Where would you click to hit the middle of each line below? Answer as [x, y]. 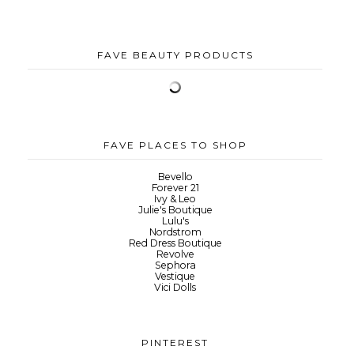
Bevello [175, 177]
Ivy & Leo [175, 199]
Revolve [175, 254]
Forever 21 [175, 188]
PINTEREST [175, 343]
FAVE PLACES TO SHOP [175, 145]
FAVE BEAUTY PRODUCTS [175, 55]
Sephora [175, 265]
